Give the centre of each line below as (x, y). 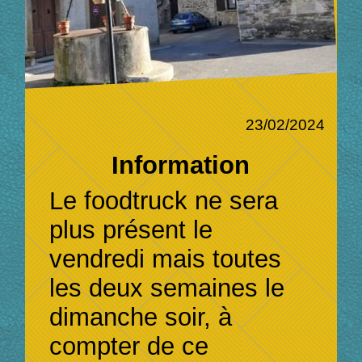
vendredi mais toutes (166, 259)
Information (181, 165)
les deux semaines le (167, 288)
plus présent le (131, 230)
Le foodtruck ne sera (164, 201)
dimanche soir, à (141, 318)
